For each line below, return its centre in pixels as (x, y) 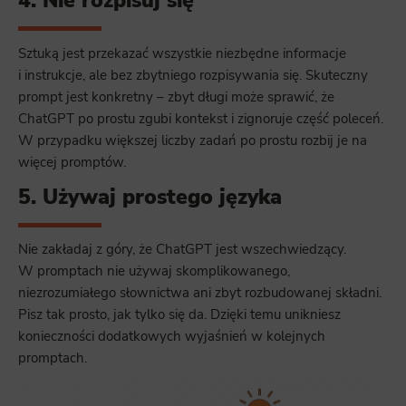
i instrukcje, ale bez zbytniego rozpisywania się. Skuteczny (193, 75)
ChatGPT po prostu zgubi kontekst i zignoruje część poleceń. (201, 118)
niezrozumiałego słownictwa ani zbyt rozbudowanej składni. (200, 293)
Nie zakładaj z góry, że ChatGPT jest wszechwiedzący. (182, 250)
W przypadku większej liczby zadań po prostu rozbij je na (193, 140)
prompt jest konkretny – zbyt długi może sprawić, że (176, 97)
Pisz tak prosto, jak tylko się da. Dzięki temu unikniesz (179, 315)
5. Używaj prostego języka (150, 197)
